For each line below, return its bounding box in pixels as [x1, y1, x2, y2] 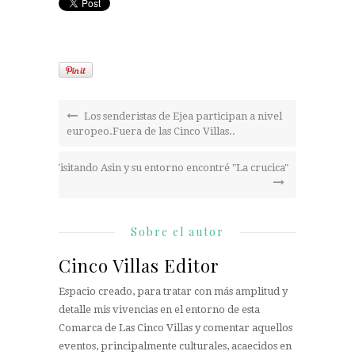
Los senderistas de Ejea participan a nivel [82, 110, 282, 123]
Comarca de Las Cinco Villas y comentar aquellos [59, 322, 292, 334]
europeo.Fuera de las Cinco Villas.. [67, 125, 235, 138]
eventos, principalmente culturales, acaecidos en [59, 340, 292, 353]
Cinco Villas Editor [59, 254, 219, 278]
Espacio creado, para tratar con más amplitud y [59, 285, 288, 298]
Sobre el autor [131, 224, 224, 240]
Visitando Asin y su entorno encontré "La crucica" [53, 162, 288, 174]
